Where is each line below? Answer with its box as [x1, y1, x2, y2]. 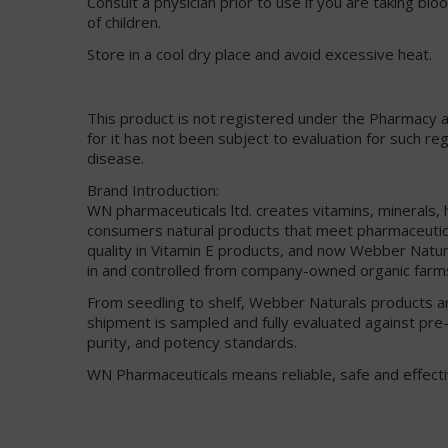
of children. [87, 11, 161, 32]
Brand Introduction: [87, 179, 219, 200]
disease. [87, 147, 144, 168]
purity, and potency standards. [87, 331, 297, 352]
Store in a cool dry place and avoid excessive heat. [87, 43, 432, 64]
